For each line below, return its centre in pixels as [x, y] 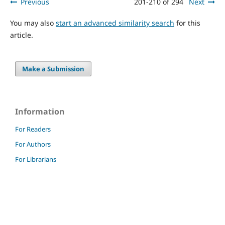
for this [187, 23]
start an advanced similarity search [115, 23]
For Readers [33, 129]
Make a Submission [53, 69]
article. [21, 35]
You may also [33, 23]
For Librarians [36, 159]
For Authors [33, 144]
